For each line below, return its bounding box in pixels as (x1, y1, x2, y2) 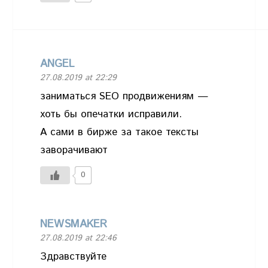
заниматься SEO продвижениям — (40, 89, 209, 103)
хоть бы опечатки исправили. (40, 106, 182, 121)
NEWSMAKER (40, 216, 108, 232)
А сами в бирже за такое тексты (40, 124, 199, 139)
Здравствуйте (40, 249, 107, 264)
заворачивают (40, 142, 108, 157)
